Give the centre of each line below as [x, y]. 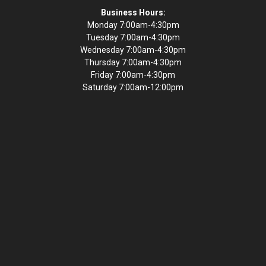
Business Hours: [133, 12]
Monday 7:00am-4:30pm [133, 25]
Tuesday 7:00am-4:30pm [133, 37]
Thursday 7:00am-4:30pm [133, 62]
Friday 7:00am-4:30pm [133, 75]
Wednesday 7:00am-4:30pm [133, 50]
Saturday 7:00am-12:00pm [133, 87]
